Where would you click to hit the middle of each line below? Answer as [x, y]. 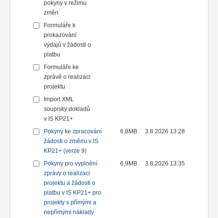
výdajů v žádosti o [67, 45]
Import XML [59, 100]
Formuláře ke [61, 67]
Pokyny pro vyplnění [71, 164]
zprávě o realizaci [67, 77]
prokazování [60, 35]
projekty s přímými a [70, 203]
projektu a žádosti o [70, 183]
